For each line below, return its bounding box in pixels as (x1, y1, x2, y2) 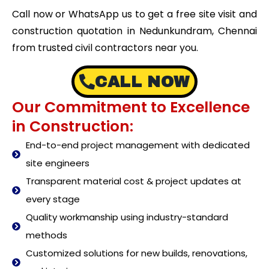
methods (25, 228, 67, 241)
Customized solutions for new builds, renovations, (25, 246, 247, 259)
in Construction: (12, 115, 133, 137)
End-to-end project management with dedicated (25, 138, 250, 151)
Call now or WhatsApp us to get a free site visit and (12, 7, 257, 22)
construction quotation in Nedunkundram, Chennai (12, 24, 257, 38)
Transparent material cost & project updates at (25, 174, 241, 187)
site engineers (25, 156, 89, 169)
